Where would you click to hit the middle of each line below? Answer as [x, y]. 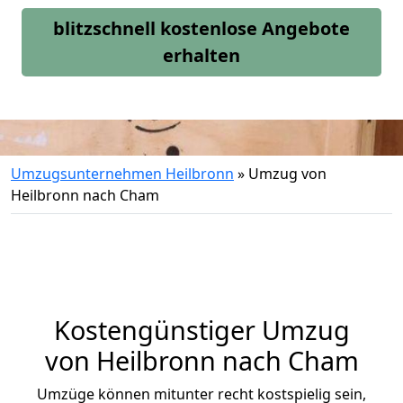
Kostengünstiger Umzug [201, 330]
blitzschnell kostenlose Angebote [201, 28]
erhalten [201, 55]
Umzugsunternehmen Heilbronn [122, 174]
